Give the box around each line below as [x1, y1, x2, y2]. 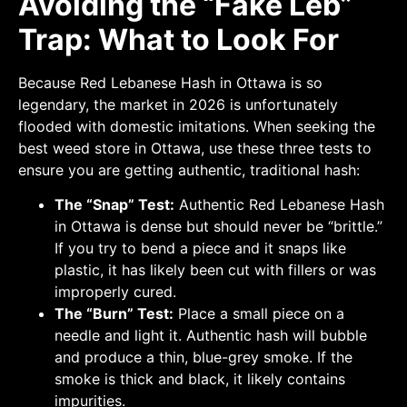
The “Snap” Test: [55, 195, 174, 214]
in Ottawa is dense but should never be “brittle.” [55, 217, 382, 236]
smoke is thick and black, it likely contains [55, 370, 345, 389]
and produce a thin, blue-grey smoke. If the [55, 348, 352, 367]
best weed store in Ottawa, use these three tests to [18, 138, 372, 157]
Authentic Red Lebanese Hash [174, 195, 384, 214]
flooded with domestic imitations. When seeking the [18, 116, 375, 135]
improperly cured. [55, 283, 176, 302]
